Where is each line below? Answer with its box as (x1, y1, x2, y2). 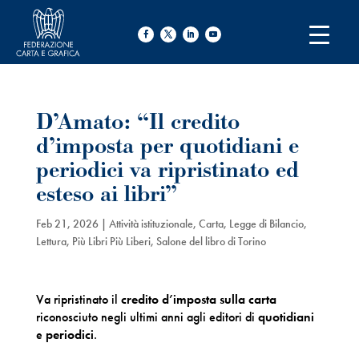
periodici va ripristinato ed (35, 155, 299, 185)
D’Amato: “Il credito (35, 107, 240, 137)
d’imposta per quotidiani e (35, 131, 299, 161)
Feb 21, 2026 (35, 216, 99, 231)
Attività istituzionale (108, 216, 193, 231)
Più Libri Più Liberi (71, 234, 151, 248)
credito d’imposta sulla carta (120, 291, 276, 308)
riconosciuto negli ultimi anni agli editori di (35, 309, 258, 325)
